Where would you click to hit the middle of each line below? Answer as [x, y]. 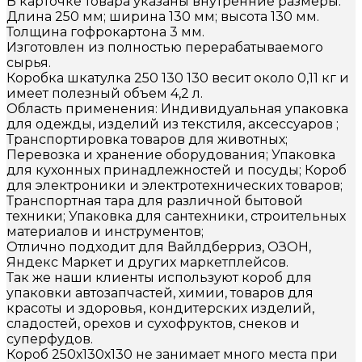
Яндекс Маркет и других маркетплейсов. [147, 262]
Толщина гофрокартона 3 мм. [105, 32]
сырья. [29, 62]
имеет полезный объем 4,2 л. [105, 93]
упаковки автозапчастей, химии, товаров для [160, 293]
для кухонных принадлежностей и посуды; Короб [177, 170]
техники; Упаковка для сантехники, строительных [176, 216]
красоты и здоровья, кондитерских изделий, [160, 308]
